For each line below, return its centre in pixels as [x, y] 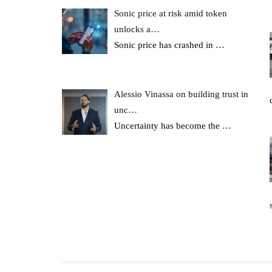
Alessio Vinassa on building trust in [182, 94]
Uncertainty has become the [168, 126]
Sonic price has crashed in [165, 45]
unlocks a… [137, 29]
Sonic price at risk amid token [171, 14]
